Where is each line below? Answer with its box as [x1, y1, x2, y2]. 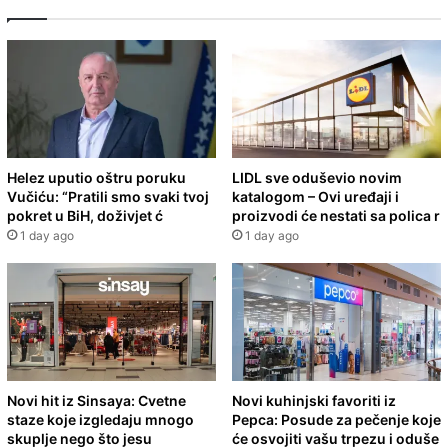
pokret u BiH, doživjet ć [7, 206, 163, 224]
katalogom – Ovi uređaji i [232, 187, 399, 205]
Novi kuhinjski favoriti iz [232, 391, 396, 409]
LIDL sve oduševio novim [232, 168, 402, 186]
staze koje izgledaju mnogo [7, 410, 194, 428]
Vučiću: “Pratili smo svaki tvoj [7, 187, 209, 205]
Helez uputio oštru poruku [7, 168, 186, 186]
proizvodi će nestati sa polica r [232, 206, 440, 224]
